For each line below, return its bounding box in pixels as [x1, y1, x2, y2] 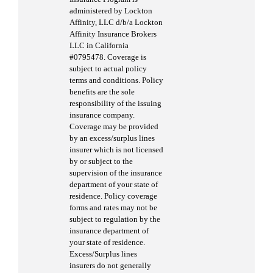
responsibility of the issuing [69, 98, 161, 108]
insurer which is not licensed [69, 144, 163, 154]
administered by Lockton [69, 5, 152, 15]
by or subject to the [69, 156, 133, 166]
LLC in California [69, 40, 129, 50]
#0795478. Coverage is [69, 52, 146, 62]
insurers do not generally [69, 260, 151, 270]
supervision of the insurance [69, 168, 162, 177]
